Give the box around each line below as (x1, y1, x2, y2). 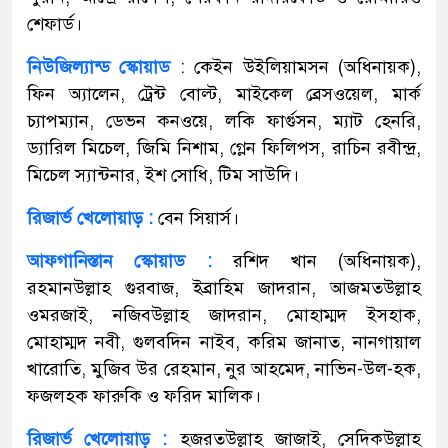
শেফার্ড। (27, 12, 82, 35)
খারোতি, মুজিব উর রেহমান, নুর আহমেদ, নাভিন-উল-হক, (27, 357, 421, 380)
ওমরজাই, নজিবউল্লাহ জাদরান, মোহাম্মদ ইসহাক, (27, 303, 421, 326)
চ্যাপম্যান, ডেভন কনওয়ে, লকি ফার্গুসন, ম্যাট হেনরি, (27, 109, 421, 132)
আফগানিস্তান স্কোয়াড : (27, 249, 212, 272)
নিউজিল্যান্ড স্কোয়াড (27, 55, 171, 78)
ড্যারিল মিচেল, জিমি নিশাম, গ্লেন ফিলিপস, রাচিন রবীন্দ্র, (27, 136, 421, 159)
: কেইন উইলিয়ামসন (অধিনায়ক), (179, 55, 422, 78)
